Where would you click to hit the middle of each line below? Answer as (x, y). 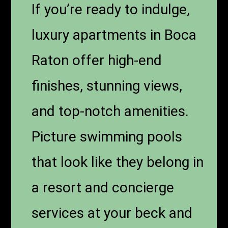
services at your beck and (112, 213)
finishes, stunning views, (107, 85)
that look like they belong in (118, 162)
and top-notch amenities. (110, 111)
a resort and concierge (103, 187)
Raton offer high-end (97, 60)
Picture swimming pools (107, 136)
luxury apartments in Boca (114, 35)
